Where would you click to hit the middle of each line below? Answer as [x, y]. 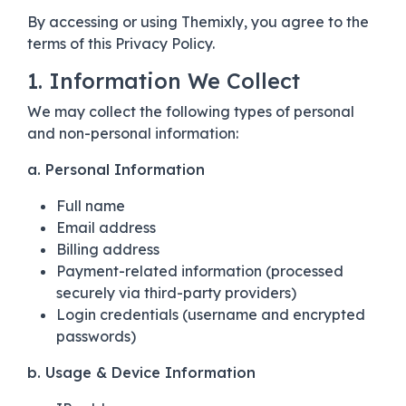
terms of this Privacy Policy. [121, 43]
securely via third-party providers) [176, 292]
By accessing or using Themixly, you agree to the [198, 21]
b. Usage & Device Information [141, 372]
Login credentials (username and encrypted [211, 314]
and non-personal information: [133, 133]
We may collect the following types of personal [191, 111]
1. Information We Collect [164, 81]
